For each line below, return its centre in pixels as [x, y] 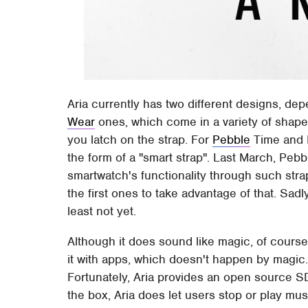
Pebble [232, 139]
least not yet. [102, 211]
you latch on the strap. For [140, 139]
